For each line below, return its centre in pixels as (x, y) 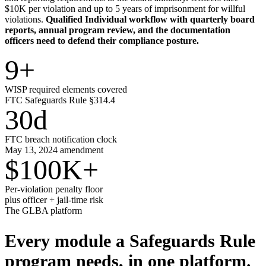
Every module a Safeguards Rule (130, 241)
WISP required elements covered (66, 90)
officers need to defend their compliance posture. (102, 41)
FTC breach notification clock (61, 140)
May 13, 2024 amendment (54, 150)
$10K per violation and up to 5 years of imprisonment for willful (125, 9)
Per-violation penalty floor (54, 189)
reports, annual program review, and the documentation (118, 30)
